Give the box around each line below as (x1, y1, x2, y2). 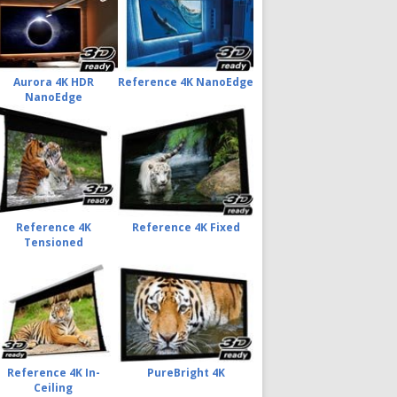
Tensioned (23, 234, 83, 250)
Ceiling (34, 379, 73, 395)
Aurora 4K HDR (12, 74, 94, 90)
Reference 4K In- (6, 364, 100, 380)
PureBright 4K (146, 364, 225, 380)
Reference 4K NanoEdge (118, 74, 253, 90)
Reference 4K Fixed (131, 219, 240, 235)
